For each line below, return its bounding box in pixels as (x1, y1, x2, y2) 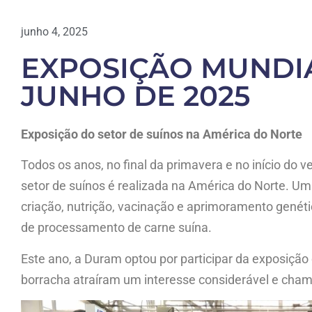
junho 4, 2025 (21, 25, 88, 38)
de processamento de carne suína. (21, 220, 212, 235)
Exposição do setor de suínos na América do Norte (21, 127, 302, 141)
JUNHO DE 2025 (21, 79, 250, 113)
